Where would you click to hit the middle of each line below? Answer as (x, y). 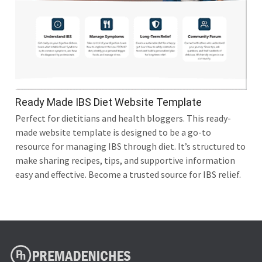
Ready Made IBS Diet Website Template (108, 102)
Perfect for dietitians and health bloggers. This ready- (123, 118)
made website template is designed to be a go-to (113, 132)
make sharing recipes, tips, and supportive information (125, 160)
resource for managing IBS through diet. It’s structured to (130, 146)
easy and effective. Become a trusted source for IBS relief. (128, 174)
